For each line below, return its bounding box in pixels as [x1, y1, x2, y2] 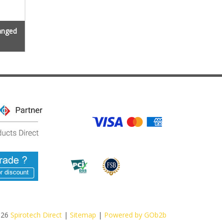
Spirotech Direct [10, 210, 62, 220]
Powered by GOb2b [104, 210, 166, 220]
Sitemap [69, 210, 96, 220]
